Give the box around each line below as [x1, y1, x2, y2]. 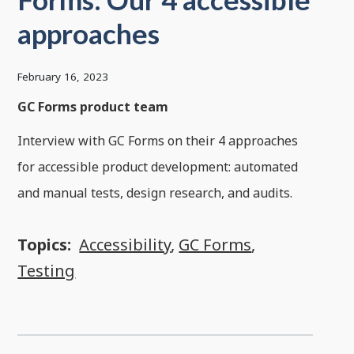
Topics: [17, 234, 72, 256]
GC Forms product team [17, 97, 169, 115]
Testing [17, 260, 76, 282]
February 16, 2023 [17, 69, 109, 84]
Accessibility [79, 234, 171, 256]
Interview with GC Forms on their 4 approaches [17, 132, 299, 150]
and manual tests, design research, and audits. [17, 184, 293, 202]
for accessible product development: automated [17, 158, 299, 176]
